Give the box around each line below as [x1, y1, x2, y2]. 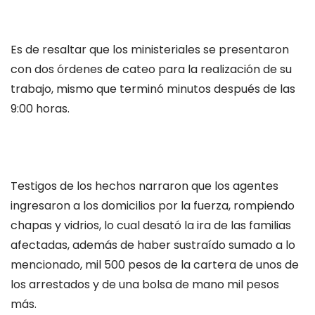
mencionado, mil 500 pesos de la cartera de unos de [11, 257, 299, 274]
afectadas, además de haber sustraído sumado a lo [11, 237, 295, 254]
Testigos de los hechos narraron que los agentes [11, 178, 278, 195]
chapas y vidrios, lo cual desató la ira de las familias [11, 217, 291, 234]
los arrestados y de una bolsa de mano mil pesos [11, 276, 279, 293]
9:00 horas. [11, 100, 70, 117]
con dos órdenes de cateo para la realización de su [11, 60, 292, 77]
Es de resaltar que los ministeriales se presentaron [11, 41, 289, 58]
